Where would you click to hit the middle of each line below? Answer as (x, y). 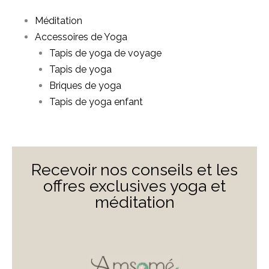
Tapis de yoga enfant (96, 102)
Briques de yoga (85, 86)
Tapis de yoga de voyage (105, 53)
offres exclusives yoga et (134, 186)
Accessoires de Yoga (81, 37)
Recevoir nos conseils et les (134, 170)
